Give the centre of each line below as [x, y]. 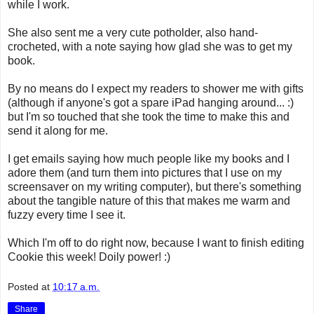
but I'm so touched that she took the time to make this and [149, 116]
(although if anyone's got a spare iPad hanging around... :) [151, 102]
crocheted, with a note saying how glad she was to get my [150, 46]
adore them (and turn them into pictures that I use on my [145, 172]
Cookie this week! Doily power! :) [89, 257]
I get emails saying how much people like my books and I [149, 158]
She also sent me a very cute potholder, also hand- [133, 32]
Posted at [30, 287]
